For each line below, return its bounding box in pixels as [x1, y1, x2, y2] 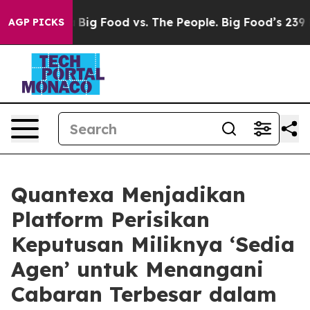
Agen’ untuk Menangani [11, 256, 264, 282]
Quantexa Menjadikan [11, 181, 246, 208]
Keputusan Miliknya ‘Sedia [11, 231, 295, 257]
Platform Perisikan [11, 206, 210, 232]
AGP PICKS [8, 16, 64, 28]
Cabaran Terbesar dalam [11, 281, 277, 307]
